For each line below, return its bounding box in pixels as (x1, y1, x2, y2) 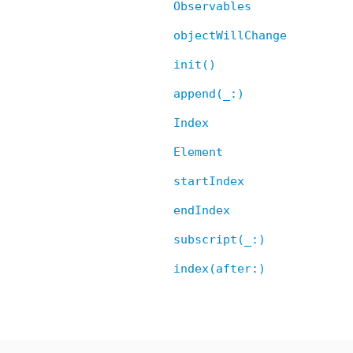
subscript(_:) (173, 232, 266, 247)
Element (173, 144, 223, 159)
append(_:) (173, 86, 244, 101)
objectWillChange (173, 28, 287, 43)
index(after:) (173, 261, 266, 276)
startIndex (173, 173, 244, 188)
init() (173, 57, 216, 72)
